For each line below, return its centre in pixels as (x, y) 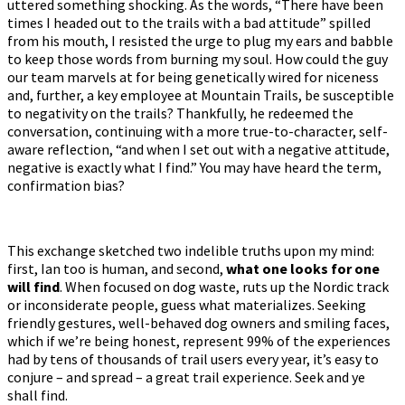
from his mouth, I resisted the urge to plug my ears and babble (200, 41)
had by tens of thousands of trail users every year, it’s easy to (193, 359)
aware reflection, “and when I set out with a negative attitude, (198, 149)
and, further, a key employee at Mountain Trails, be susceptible (201, 95)
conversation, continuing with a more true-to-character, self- (198, 131)
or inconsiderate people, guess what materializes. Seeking (187, 305)
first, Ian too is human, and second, (117, 268)
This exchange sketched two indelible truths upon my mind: (191, 250)
